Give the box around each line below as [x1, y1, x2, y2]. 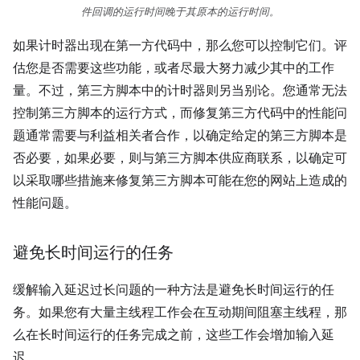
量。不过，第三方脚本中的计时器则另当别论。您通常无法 [13, 83, 347, 100]
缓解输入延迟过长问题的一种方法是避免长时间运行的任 [13, 282, 334, 299]
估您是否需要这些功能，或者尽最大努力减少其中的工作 [13, 60, 334, 77]
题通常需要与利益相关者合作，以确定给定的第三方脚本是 [13, 128, 347, 145]
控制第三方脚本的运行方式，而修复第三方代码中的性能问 [13, 105, 347, 122]
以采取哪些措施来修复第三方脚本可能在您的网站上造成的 [13, 173, 347, 190]
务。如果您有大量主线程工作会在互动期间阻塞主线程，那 [13, 305, 347, 321]
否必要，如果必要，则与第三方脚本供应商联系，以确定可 [13, 150, 347, 167]
